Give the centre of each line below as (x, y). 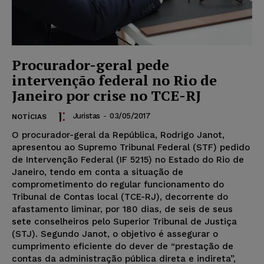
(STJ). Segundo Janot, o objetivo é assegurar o (115, 234)
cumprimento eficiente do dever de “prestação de (123, 246)
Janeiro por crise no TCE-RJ (106, 95)
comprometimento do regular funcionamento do (118, 184)
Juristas (86, 116)
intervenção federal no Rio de (114, 80)
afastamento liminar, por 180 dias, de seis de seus (122, 209)
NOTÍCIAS (29, 116)
